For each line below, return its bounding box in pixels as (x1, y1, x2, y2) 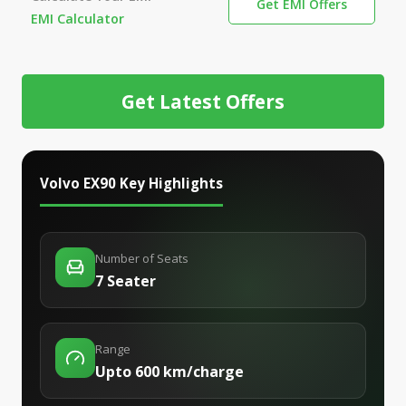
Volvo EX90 (40, 173, 116, 192)
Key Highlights (116, 173, 223, 192)
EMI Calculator (31, 9, 124, 27)
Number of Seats (95, 249, 188, 266)
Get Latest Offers (121, 88, 285, 114)
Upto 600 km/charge (95, 361, 244, 382)
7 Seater (95, 270, 156, 291)
